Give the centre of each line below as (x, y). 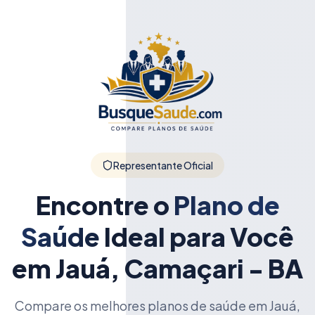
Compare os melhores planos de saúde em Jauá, (157, 305)
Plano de (226, 205)
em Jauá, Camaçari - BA (157, 268)
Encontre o (102, 205)
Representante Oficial (163, 165)
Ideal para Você (199, 236)
